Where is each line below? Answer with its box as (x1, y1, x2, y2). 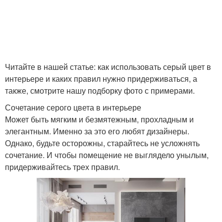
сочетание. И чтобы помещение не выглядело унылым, (5, 149, 209, 161)
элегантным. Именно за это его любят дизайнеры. (5, 125, 189, 137)
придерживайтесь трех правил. (5, 161, 120, 172)
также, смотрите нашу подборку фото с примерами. (5, 85, 195, 96)
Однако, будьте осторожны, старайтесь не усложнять (5, 137, 200, 149)
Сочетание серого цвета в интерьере (5, 102, 141, 113)
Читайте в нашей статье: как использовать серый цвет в (5, 61, 211, 72)
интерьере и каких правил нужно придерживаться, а (5, 73, 197, 84)
